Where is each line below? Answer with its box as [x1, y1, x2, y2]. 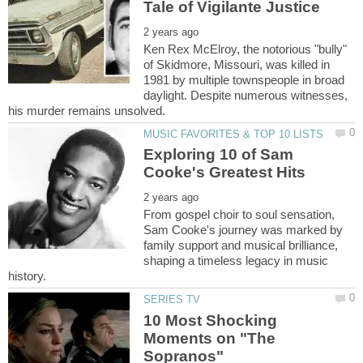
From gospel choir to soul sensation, [143, 207, 335, 222]
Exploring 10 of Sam [143, 146, 294, 164]
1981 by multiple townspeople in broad [143, 72, 345, 87]
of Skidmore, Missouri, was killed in [143, 57, 331, 71]
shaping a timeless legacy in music [143, 254, 329, 268]
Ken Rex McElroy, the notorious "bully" [143, 41, 348, 56]
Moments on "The [143, 329, 276, 347]
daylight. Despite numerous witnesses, [143, 88, 348, 102]
